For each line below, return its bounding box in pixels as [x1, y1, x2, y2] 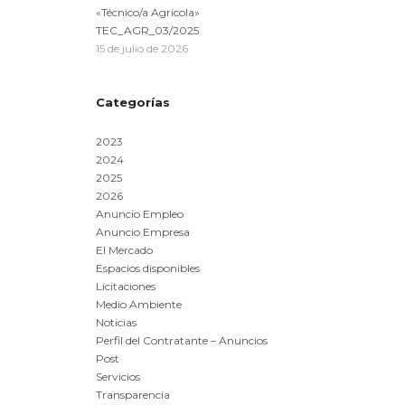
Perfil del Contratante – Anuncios [96, 334, 268, 347]
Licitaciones [96, 279, 155, 293]
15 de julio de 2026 [96, 42, 188, 55]
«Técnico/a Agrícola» [96, 5, 200, 19]
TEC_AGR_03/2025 [96, 24, 199, 37]
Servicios [96, 370, 140, 383]
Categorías [96, 95, 170, 109]
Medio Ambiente [96, 297, 182, 311]
